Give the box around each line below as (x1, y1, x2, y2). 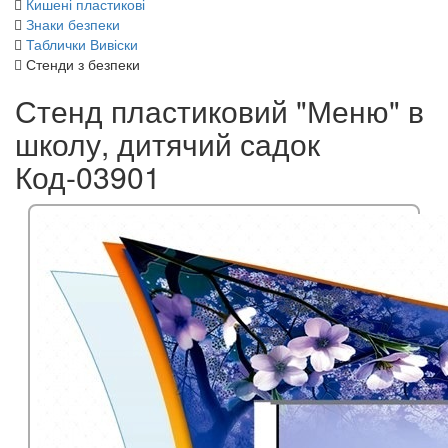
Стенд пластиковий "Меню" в (15, 88, 424, 132)
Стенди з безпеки (26, 53, 140, 74)
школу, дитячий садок (15, 121, 320, 165)
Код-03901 (15, 154, 161, 198)
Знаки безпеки (26, 13, 120, 34)
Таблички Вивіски (26, 33, 138, 54)
